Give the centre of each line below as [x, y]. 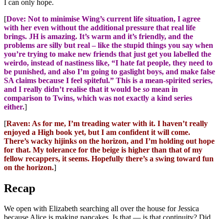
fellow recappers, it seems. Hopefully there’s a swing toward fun [109, 158]
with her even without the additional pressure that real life [100, 27]
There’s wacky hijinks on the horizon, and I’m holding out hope [109, 141]
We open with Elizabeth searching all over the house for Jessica [101, 209]
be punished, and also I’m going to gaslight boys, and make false [109, 71]
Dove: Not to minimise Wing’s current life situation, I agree [103, 19]
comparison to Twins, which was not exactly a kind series [98, 98]
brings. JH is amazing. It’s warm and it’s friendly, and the [99, 36]
